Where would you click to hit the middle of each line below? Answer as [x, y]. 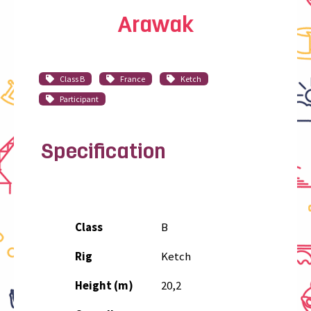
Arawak [155, 26]
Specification [104, 153]
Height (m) [104, 286]
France [132, 79]
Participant [79, 99]
